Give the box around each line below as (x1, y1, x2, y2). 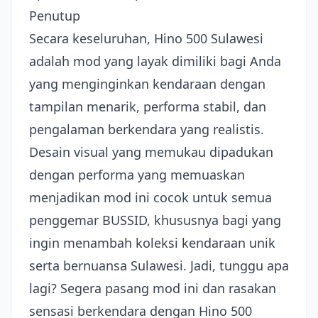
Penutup (29, 7, 80, 24)
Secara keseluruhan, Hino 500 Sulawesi (29, 30, 263, 47)
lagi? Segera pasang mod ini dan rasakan (29, 280, 276, 297)
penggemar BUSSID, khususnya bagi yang (29, 212, 281, 229)
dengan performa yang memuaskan (29, 166, 245, 183)
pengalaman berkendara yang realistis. (29, 121, 264, 138)
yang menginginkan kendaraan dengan (29, 75, 265, 92)
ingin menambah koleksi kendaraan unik (29, 234, 275, 251)
